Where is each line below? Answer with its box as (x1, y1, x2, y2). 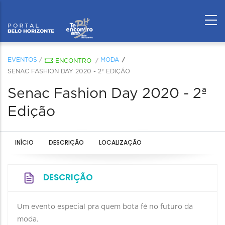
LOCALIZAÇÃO (99, 138, 142, 147)
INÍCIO (15, 138, 34, 147)
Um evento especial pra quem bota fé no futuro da (17, 203, 193, 210)
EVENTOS (8, 57, 37, 63)
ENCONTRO (55, 58, 91, 64)
